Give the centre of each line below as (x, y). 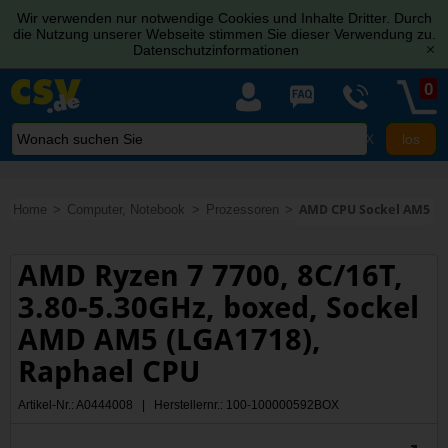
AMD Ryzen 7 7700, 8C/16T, (211, 275)
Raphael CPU (109, 371)
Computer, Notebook (126, 209)
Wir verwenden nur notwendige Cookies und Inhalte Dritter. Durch (224, 18)
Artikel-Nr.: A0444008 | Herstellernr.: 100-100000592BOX (179, 404)
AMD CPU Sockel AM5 (365, 209)
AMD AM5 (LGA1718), (170, 339)
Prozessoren (242, 209)
